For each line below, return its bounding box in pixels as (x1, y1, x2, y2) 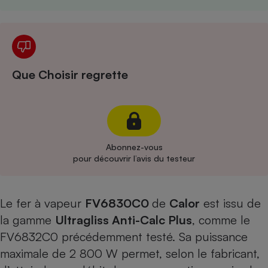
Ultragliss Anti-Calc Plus (55, 212, 192, 227)
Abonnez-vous (105, 142, 163, 152)
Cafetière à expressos (154, 14, 254, 26)
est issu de (200, 196, 261, 211)
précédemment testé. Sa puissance (58, 229, 248, 244)
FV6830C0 (85, 196, 152, 211)
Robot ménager (169, 134, 239, 147)
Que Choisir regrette (12, 67, 128, 82)
